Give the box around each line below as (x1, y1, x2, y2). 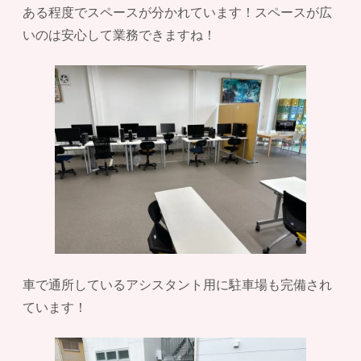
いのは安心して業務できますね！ (23, 25, 216, 44)
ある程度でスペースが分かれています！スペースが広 (23, 2, 332, 22)
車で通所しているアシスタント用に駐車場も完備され (23, 275, 332, 294)
